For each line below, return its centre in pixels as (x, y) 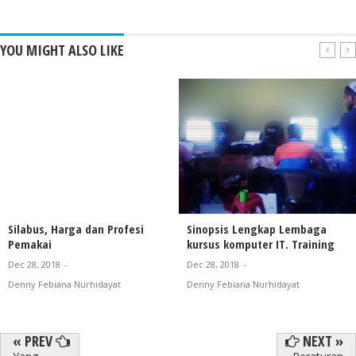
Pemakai (30, 244)
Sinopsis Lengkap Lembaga (257, 229)
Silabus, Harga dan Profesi (76, 229)
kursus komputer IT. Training (261, 244)
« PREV (34, 341)
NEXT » (321, 341)
